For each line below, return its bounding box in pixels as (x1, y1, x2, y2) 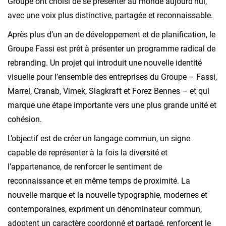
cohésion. (8, 115, 42, 125)
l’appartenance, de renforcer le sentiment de (8, 162, 162, 172)
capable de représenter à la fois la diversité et (8, 148, 167, 158)
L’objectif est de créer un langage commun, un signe (8, 134, 190, 144)
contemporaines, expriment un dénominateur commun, (8, 204, 202, 214)
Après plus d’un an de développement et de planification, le (8, 30, 215, 40)
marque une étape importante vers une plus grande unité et (8, 100, 216, 110)
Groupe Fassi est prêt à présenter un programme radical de (8, 44, 215, 54)
